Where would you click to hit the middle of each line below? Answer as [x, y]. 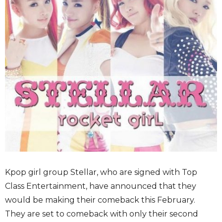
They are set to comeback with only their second [102, 214]
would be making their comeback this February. [100, 200]
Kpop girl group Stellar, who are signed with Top [101, 172]
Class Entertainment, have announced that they [101, 186]
